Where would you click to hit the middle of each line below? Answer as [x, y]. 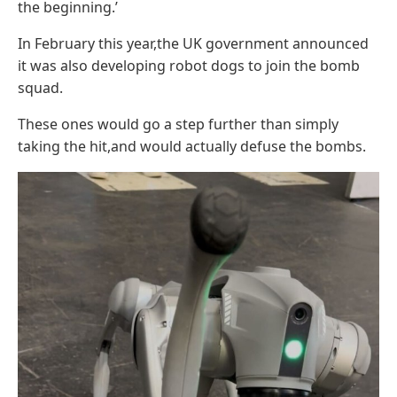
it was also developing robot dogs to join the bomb [189, 65]
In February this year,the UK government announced [193, 43]
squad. [40, 87]
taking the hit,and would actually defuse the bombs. [192, 146]
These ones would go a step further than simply [178, 124]
